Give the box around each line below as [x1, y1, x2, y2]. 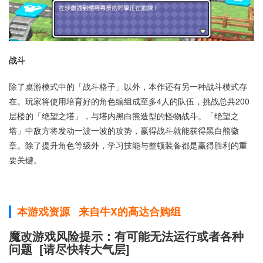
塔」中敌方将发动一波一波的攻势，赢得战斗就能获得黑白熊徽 [9, 124, 239, 136]
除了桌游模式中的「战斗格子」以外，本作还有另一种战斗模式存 [9, 80, 247, 92]
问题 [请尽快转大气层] [9, 240, 130, 257]
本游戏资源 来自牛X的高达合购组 [17, 203, 181, 219]
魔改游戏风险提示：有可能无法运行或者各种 [9, 227, 244, 244]
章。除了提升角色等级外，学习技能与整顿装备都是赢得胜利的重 [9, 139, 247, 151]
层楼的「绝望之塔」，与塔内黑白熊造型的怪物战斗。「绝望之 [9, 109, 239, 122]
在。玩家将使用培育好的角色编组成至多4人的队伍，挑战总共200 [9, 95, 249, 107]
